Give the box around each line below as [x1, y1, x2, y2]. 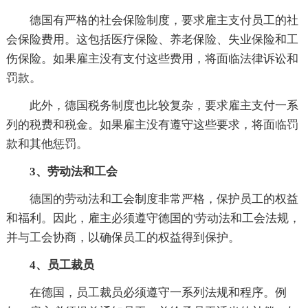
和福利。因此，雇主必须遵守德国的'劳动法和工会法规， [5, 211, 300, 225]
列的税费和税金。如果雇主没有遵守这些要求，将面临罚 [5, 118, 298, 131]
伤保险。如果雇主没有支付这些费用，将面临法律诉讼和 [5, 52, 298, 65]
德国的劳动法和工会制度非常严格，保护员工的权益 [29, 192, 298, 206]
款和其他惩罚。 [5, 137, 88, 151]
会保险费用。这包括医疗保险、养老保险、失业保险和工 [5, 32, 298, 46]
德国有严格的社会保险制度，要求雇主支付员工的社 [29, 13, 298, 27]
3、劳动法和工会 [29, 164, 118, 178]
